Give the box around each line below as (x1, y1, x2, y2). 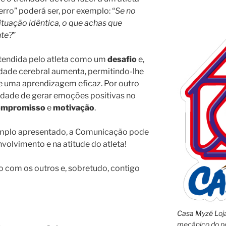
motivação (51, 103, 94, 113)
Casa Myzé (177, 209, 213, 218)
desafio (106, 54, 137, 65)
